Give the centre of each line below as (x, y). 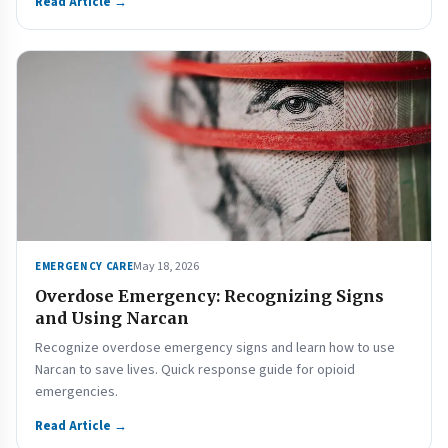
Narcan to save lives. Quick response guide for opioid (195, 370)
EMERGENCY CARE (84, 266)
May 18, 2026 (166, 266)
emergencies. (76, 392)
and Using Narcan (112, 318)
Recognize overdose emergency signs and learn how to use (215, 348)
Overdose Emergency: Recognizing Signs (209, 296)
